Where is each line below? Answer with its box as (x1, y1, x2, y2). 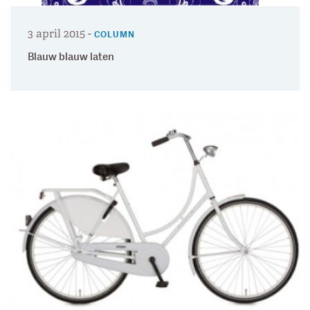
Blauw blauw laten (28, 50, 114, 64)
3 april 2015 (28, 26, 85, 40)
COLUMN (94, 28, 135, 41)
